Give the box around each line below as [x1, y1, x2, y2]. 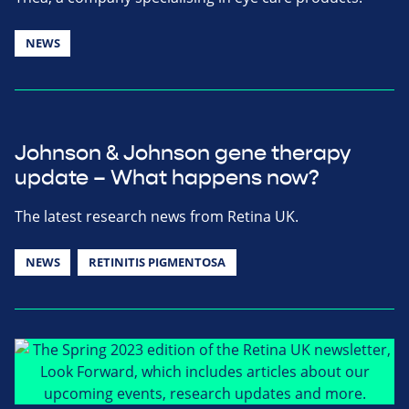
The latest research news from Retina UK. [15, 205, 299, 226]
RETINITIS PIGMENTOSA [88, 253, 225, 270]
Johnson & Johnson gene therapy [15, 140, 351, 166]
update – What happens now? [15, 164, 320, 191]
